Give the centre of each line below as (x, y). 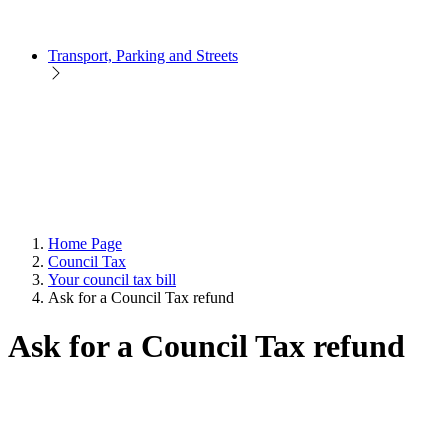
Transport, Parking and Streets (143, 55)
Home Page (85, 243)
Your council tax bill (112, 279)
